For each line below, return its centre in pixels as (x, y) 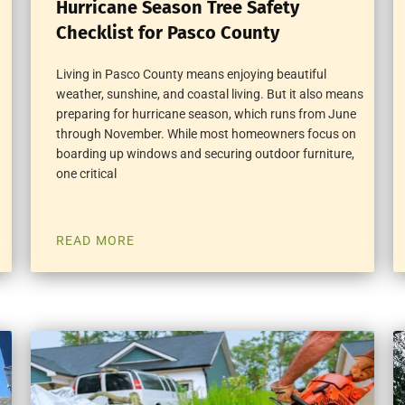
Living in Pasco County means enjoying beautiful (191, 75)
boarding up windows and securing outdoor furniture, (205, 154)
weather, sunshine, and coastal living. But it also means (209, 94)
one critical (86, 174)
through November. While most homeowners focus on (206, 134)
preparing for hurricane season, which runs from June (206, 114)
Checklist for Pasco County (167, 33)
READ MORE (95, 241)
